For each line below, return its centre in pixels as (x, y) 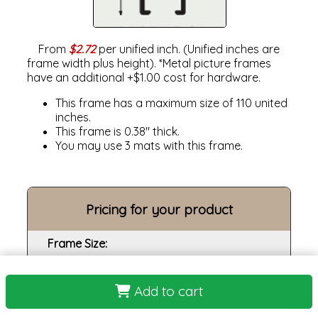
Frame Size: (78, 244)
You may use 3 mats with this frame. (149, 145)
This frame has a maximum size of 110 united (172, 103)
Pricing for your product (159, 209)
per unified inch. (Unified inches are (188, 49)
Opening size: (83, 269)
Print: (61, 295)
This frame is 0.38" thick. (118, 131)
